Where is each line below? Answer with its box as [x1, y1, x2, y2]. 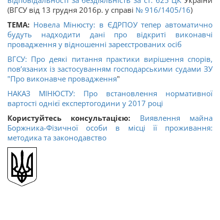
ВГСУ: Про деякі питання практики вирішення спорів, [7, 54, 213, 64]
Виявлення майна [139, 113, 213, 123]
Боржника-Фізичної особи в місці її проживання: [7, 123, 213, 133]
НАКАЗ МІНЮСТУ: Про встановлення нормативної [7, 88, 213, 99]
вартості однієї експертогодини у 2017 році [7, 98, 163, 109]
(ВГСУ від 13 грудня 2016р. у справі [7, 5, 136, 15]
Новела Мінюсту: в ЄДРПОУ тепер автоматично [33, 20, 213, 30]
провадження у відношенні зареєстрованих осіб [7, 39, 182, 50]
